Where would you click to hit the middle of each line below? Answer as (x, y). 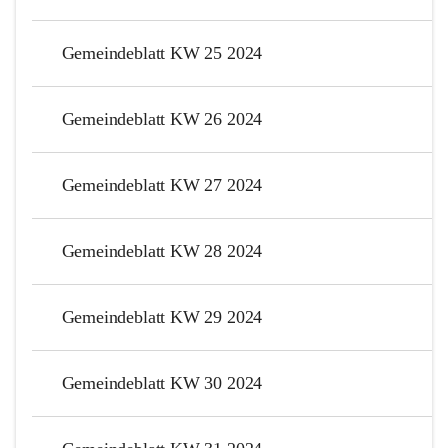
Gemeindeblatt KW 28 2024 (162, 250)
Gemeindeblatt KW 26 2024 (162, 118)
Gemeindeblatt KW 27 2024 (162, 184)
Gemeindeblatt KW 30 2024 (162, 382)
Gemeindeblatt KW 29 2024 (162, 316)
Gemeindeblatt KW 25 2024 (162, 52)
